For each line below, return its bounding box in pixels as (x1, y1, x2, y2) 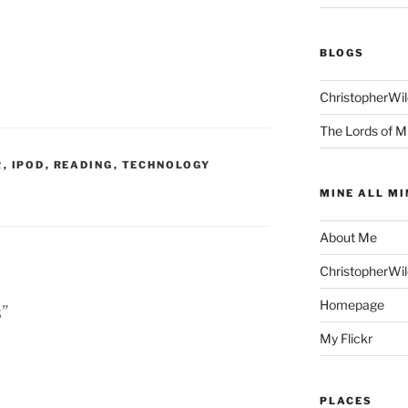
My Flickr (319, 331, 372, 346)
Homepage (319, 297, 384, 312)
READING (53, 158, 114, 171)
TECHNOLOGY (121, 158, 211, 171)
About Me (319, 229, 377, 245)
